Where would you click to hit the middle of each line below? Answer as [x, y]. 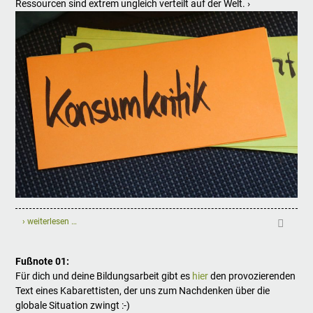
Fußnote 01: [43, 262]
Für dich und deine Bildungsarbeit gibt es [104, 276]
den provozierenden [252, 276]
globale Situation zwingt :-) [73, 306]
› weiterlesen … [50, 222]
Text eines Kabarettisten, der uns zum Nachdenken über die [143, 291]
